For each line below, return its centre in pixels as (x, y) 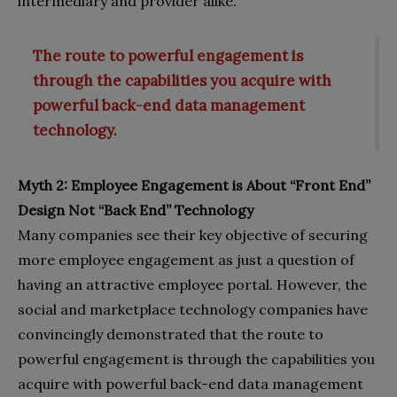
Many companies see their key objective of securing (193, 235)
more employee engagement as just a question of (186, 260)
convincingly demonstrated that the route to (171, 335)
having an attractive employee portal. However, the (192, 285)
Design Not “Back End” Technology (136, 210)
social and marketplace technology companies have (193, 310)
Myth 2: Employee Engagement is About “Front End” (194, 186)
